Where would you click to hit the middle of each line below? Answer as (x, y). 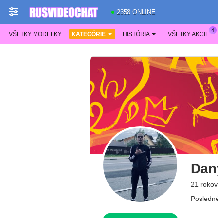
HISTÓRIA (136, 34)
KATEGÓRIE (89, 34)
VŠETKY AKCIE (189, 34)
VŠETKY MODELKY (35, 34)
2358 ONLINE (136, 12)
